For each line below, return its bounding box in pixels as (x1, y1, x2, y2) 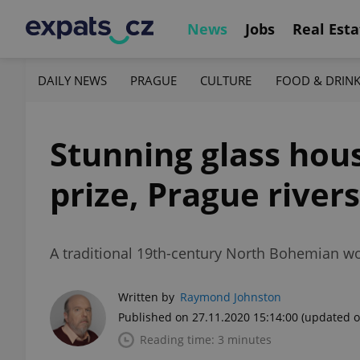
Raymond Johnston (180, 289, 281, 305)
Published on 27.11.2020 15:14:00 (118, 309, 298, 325)
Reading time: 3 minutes (140, 332, 272, 347)
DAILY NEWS (38, 72, 107, 88)
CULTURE (200, 72, 252, 88)
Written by (118, 289, 174, 305)
